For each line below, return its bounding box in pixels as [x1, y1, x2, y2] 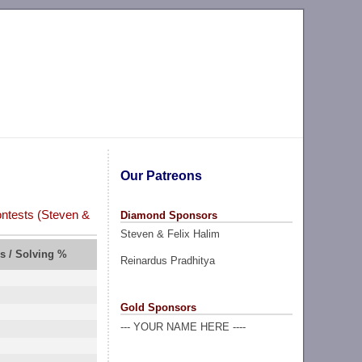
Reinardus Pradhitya [120, 254, 215, 267]
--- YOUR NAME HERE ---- [120, 320, 246, 333]
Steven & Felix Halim [120, 228, 220, 241]
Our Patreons [120, 168, 202, 183]
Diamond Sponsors [120, 208, 217, 221]
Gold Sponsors [120, 301, 196, 314]
